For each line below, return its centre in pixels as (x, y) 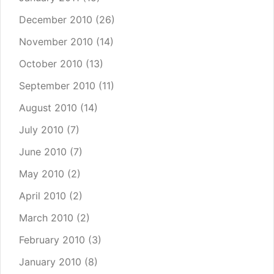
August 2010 (48, 108)
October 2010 (51, 64)
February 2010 (52, 240)
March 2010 (46, 218)
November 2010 (56, 42)
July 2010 (41, 130)
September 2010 (57, 86)
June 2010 (43, 152)
